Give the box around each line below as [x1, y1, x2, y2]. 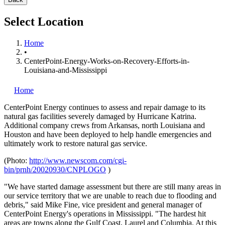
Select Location [4, 15, 83, 28]
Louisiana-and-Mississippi [24, 65, 107, 74]
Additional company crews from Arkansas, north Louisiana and [4, 121, 205, 130]
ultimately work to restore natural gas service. [4, 139, 147, 148]
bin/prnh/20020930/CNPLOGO [4, 165, 106, 174]
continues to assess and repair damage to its [69, 102, 205, 111]
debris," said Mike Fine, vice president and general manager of [4, 200, 202, 209]
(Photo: [4, 156, 29, 165]
